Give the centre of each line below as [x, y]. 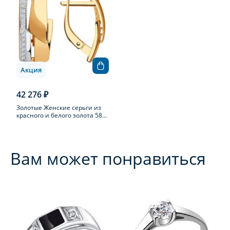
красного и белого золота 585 [61, 115]
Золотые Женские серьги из [59, 108]
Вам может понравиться [108, 158]
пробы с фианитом [45, 123]
